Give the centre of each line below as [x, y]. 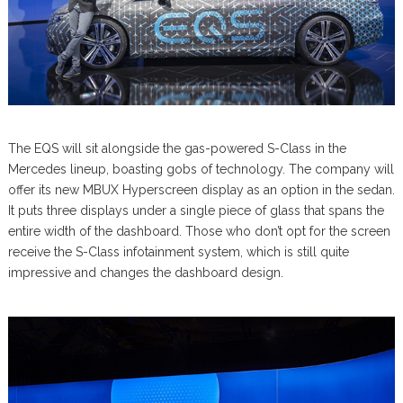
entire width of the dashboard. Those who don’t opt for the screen [199, 231]
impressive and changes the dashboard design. [145, 272]
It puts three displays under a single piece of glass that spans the [196, 210]
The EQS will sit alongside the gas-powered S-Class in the [177, 148]
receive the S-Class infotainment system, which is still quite [178, 251]
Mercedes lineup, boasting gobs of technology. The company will [201, 169]
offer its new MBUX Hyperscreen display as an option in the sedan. [201, 189]
